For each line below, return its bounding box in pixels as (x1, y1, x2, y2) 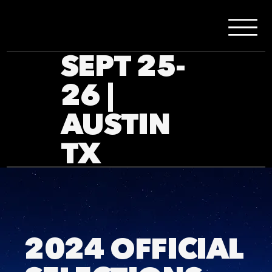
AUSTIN (60, 106, 170, 142)
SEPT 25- (60, 47, 185, 84)
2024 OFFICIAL (24, 229, 243, 266)
